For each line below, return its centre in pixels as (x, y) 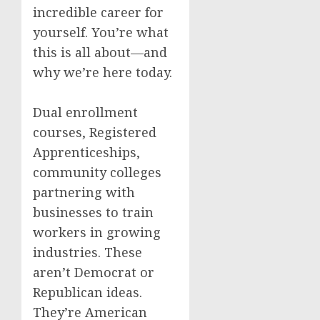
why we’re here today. (102, 72)
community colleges (97, 172)
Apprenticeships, (86, 152)
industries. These (87, 252)
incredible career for (98, 12)
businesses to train (93, 212)
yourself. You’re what (101, 32)
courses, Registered (95, 132)
